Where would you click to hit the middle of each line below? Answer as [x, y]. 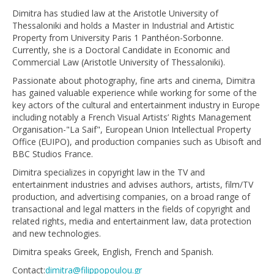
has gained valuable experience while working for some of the [135, 93]
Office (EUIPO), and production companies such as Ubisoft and [137, 142]
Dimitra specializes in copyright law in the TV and [109, 172]
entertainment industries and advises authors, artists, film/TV [133, 184]
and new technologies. [57, 233]
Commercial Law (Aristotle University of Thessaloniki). [119, 62]
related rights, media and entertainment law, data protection [132, 221]
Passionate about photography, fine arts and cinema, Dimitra [134, 80]
